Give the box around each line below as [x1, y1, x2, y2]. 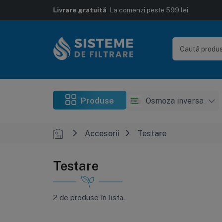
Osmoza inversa [146, 96, 206, 106]
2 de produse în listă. [53, 193, 125, 202]
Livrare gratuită [53, 5, 107, 14]
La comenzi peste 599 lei [108, 5, 188, 14]
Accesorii [84, 128, 119, 138]
